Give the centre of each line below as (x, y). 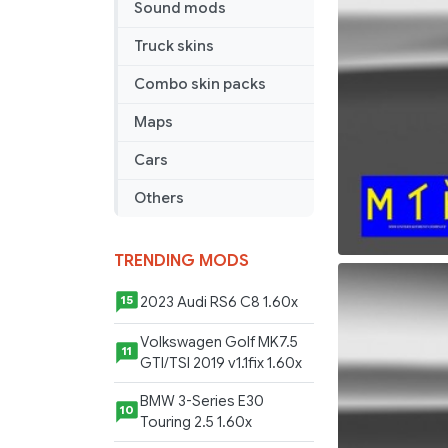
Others (159, 198)
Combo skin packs (200, 84)
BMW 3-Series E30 (202, 401)
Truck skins (174, 46)
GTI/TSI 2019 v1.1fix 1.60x (221, 363)
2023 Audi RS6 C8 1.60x (219, 301)
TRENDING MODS (181, 261)
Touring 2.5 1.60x (196, 422)
